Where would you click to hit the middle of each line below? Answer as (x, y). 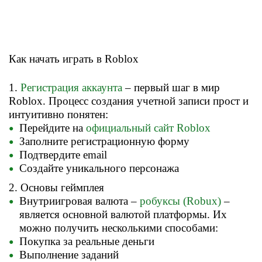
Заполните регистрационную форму (104, 142)
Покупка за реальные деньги (87, 242)
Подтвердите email (63, 155)
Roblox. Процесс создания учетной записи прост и (129, 101)
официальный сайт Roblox (148, 128)
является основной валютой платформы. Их (123, 215)
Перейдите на (53, 128)
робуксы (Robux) (180, 201)
